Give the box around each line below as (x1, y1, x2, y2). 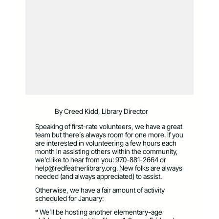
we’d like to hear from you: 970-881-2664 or (35, 155, 166, 164)
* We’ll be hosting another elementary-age (35, 207, 162, 216)
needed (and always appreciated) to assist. (35, 172, 162, 181)
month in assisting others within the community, (35, 147, 178, 156)
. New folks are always (116, 164, 182, 173)
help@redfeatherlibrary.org (35, 164, 116, 173)
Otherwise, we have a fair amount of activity (35, 185, 165, 194)
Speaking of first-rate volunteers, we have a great (35, 122, 182, 131)
